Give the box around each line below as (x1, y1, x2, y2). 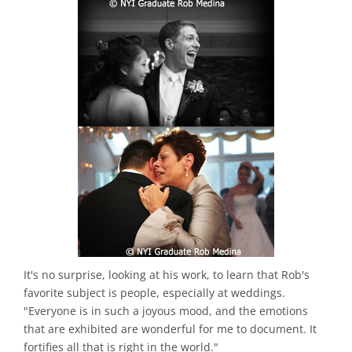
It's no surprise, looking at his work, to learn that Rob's (24, 267, 310, 283)
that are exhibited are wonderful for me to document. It (24, 321, 317, 337)
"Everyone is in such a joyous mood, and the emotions (24, 303, 308, 319)
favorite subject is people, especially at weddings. (24, 285, 285, 301)
